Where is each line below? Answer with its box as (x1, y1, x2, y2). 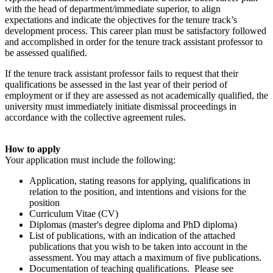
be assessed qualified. (5, 47, 87, 58)
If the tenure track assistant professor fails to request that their (5, 68, 238, 79)
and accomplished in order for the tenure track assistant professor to (5, 36, 263, 47)
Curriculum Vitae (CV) (29, 208, 121, 219)
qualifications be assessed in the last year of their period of (5, 79, 227, 90)
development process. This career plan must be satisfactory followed (5, 25, 266, 36)
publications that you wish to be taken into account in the (29, 241, 247, 252)
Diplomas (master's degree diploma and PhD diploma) (29, 219, 239, 230)
